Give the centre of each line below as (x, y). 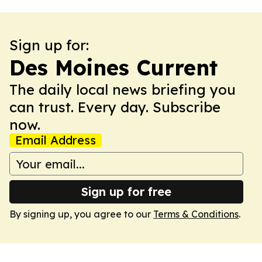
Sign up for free (126, 192)
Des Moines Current (113, 68)
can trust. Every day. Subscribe (115, 107)
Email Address (56, 140)
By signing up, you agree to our (81, 214)
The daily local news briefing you (123, 89)
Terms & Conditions (196, 214)
